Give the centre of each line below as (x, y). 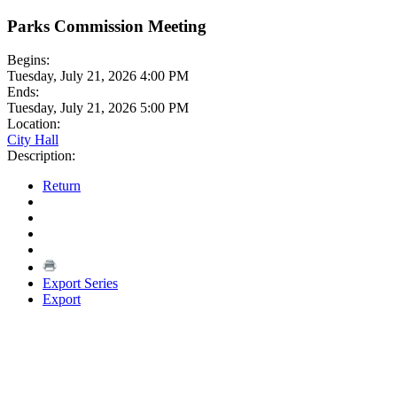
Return (62, 186)
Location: (34, 124)
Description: (41, 156)
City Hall (33, 140)
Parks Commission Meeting (107, 26)
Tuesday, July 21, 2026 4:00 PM (98, 76)
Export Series (80, 284)
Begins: (28, 60)
